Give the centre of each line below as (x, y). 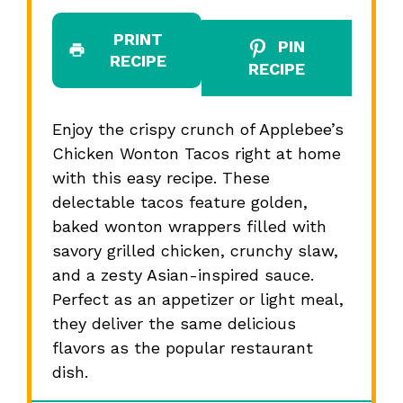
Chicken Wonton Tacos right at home (196, 153)
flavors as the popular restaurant (182, 347)
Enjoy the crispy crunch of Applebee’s (197, 129)
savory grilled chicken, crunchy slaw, (195, 250)
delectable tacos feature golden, (179, 201)
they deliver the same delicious (174, 323)
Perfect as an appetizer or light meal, (197, 299)
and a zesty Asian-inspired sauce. (183, 274)
